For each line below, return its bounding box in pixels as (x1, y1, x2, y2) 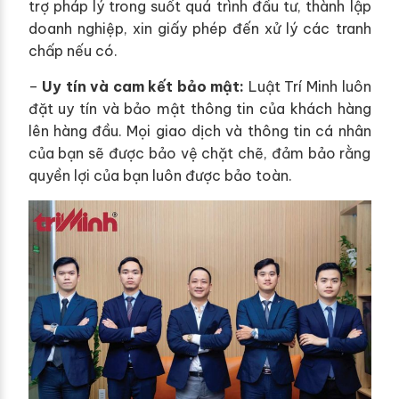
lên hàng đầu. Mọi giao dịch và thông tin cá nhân (28, 122, 371, 141)
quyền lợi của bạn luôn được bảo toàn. (28, 167, 292, 185)
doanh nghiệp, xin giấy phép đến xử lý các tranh (28, 20, 371, 38)
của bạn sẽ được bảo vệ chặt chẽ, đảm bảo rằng (28, 144, 371, 163)
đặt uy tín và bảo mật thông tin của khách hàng (28, 100, 371, 118)
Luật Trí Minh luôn (244, 77, 371, 96)
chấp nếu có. (28, 42, 118, 61)
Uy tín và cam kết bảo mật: (42, 77, 245, 96)
